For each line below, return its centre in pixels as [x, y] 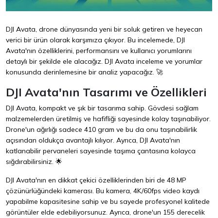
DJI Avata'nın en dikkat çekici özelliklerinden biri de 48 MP [96, 180]
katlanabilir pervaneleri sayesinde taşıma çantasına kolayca [101, 151]
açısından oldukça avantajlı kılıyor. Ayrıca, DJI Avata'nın [93, 140]
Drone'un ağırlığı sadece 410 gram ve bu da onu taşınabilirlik [101, 130]
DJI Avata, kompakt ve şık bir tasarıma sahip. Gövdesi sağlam [102, 108]
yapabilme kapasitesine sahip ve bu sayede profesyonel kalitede [108, 202]
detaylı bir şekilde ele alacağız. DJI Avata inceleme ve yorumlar [104, 62]
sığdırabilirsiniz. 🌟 [34, 162]
